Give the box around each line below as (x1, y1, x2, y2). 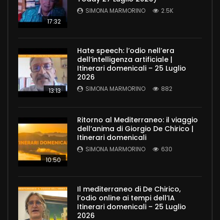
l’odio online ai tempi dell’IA (77, 193, 175, 203)
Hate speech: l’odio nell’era (77, 46, 174, 56)
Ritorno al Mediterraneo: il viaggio (77, 115, 198, 125)
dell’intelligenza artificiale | (77, 55, 172, 65)
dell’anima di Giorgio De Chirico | (77, 124, 193, 134)
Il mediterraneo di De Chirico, (77, 184, 181, 194)
